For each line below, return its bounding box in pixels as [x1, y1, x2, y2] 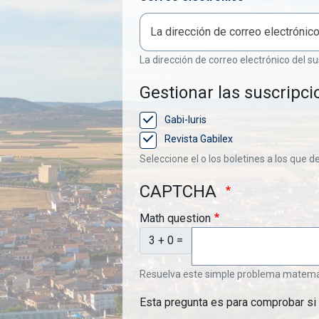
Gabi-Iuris [164, 114, 206, 125]
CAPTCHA [140, 181, 221, 202]
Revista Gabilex [164, 133, 233, 145]
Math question [140, 211, 211, 225]
